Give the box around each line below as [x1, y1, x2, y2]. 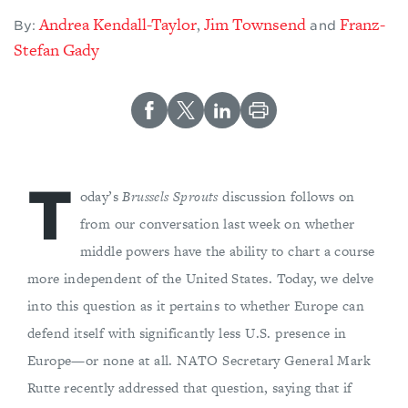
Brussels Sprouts [122, 187, 223, 207]
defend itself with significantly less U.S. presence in [27, 323, 347, 343]
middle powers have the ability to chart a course [79, 241, 375, 261]
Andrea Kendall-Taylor [39, 13, 198, 36]
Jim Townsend [204, 13, 307, 36]
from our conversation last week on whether [79, 214, 355, 234]
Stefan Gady [14, 38, 99, 62]
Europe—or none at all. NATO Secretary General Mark [27, 351, 371, 371]
